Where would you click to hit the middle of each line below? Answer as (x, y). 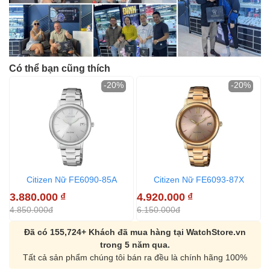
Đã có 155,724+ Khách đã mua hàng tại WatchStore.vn (135, 232)
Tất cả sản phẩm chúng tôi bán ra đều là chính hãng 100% (135, 257)
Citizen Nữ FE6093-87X (199, 179)
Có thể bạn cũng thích (60, 68)
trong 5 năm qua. (135, 244)
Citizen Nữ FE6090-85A (71, 179)
